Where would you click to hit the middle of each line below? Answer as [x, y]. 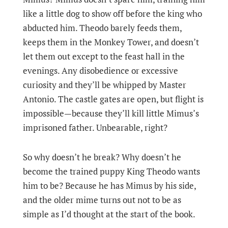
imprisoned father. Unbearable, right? [95, 127]
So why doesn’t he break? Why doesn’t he [102, 157]
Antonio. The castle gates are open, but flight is [113, 99]
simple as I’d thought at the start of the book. [110, 214]
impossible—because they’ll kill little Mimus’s [111, 113]
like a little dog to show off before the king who [112, 13]
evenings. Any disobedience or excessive [100, 70]
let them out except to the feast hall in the [104, 56]
